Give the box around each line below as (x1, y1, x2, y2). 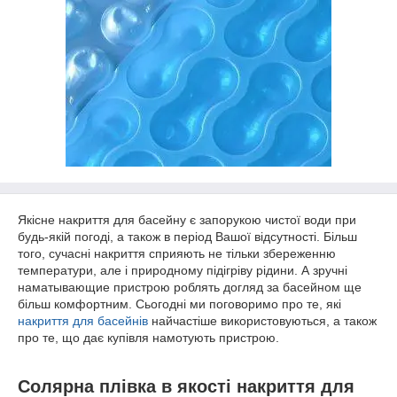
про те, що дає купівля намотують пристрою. (18, 331, 279, 345)
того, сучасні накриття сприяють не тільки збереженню (18, 246, 336, 261)
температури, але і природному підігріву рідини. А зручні (18, 263, 347, 277)
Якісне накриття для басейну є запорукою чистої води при (18, 213, 356, 227)
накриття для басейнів (18, 314, 148, 328)
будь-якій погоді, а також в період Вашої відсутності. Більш (18, 230, 357, 244)
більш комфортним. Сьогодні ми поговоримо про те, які (18, 297, 341, 311)
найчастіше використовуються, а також (148, 314, 377, 328)
